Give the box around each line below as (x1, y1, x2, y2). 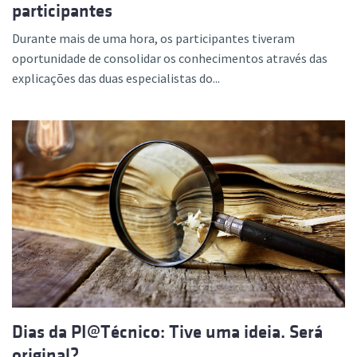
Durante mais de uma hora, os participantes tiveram (12, 30, 295, 47)
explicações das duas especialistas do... (12, 70, 220, 87)
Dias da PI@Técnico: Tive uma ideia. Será (12, 322, 323, 343)
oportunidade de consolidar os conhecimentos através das (12, 50, 328, 67)
